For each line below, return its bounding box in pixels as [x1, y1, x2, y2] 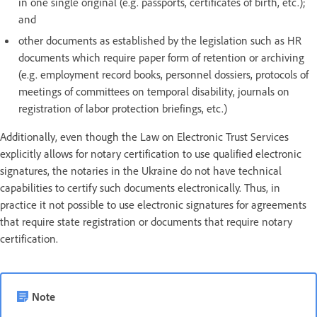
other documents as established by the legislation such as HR [18, 33, 301, 48]
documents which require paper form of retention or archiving [18, 50, 304, 65]
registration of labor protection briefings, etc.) [18, 101, 227, 116]
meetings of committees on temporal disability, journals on [18, 84, 289, 99]
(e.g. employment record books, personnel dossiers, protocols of [18, 67, 309, 82]
